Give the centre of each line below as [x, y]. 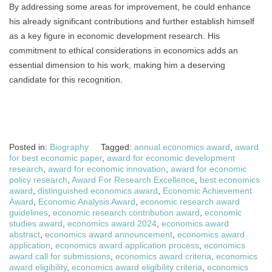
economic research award [190, 202]
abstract [25, 235]
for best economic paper [56, 158]
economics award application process [127, 246]
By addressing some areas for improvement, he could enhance [130, 7]
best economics [230, 180]
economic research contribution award [126, 213]
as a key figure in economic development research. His [114, 36]
